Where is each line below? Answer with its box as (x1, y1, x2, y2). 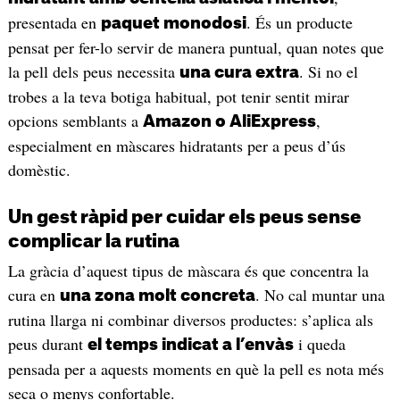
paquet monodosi (100, 14, 246, 31)
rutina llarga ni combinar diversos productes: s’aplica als (7, 308, 373, 330)
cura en (7, 283, 60, 305)
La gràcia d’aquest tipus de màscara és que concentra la (7, 259, 369, 281)
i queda (293, 332, 346, 354)
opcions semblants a (7, 109, 143, 131)
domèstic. (7, 158, 71, 180)
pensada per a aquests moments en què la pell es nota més (7, 357, 384, 379)
